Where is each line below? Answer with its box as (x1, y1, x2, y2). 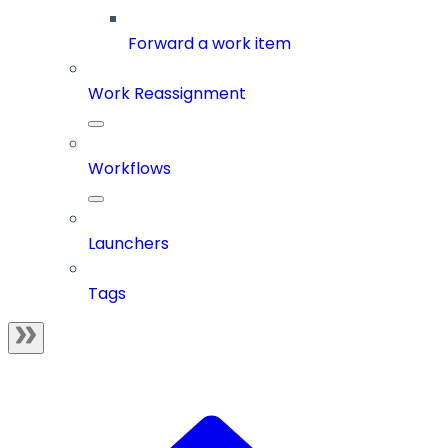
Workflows (88, 157, 171, 181)
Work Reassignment (88, 82, 246, 106)
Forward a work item (128, 32, 291, 56)
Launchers (88, 232, 169, 256)
